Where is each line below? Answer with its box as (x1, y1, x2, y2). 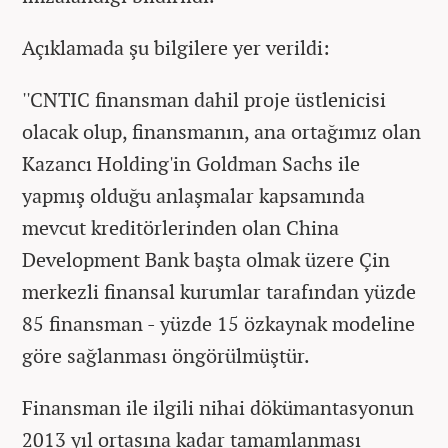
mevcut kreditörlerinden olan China (22, 214, 339, 242)
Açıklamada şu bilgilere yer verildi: (22, 34, 330, 62)
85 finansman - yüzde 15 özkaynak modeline (22, 310, 415, 338)
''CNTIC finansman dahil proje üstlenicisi (22, 86, 386, 114)
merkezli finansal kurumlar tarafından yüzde (22, 278, 416, 306)
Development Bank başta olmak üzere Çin (22, 246, 390, 274)
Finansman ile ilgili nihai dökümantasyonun (22, 394, 414, 422)
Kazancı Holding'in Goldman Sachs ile (22, 150, 360, 178)
